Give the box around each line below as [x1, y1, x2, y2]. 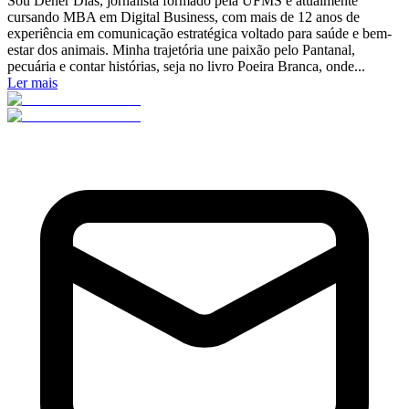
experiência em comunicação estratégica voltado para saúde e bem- [7, 25, 392, 41]
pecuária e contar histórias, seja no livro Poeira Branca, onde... [7, 58, 365, 74]
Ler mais [7, 74, 58, 90]
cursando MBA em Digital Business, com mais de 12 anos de [7, 8, 360, 25]
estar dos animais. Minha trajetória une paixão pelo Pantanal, [7, 41, 355, 58]
